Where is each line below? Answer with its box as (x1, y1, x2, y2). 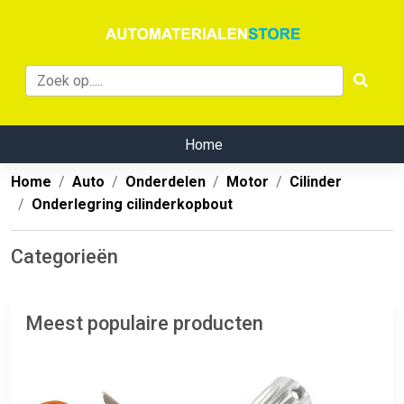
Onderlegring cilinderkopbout (32, 196, 233, 214)
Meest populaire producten (25, 312, 263, 335)
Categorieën (11, 245, 118, 269)
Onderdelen (125, 173, 206, 191)
